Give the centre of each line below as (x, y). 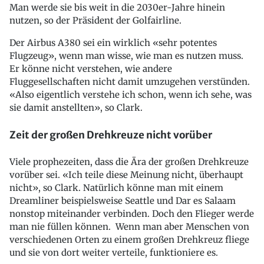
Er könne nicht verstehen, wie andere (91, 69)
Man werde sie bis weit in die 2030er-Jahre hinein (117, 7)
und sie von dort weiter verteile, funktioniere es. (114, 253)
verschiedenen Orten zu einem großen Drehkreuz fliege (129, 240)
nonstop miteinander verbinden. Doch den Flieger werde (132, 214)
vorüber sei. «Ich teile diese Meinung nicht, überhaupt (126, 175)
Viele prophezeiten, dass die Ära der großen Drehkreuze (129, 162)
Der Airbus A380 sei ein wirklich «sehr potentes (113, 43)
